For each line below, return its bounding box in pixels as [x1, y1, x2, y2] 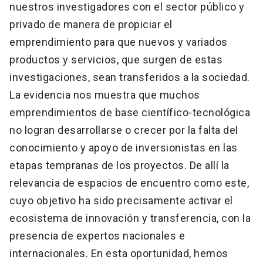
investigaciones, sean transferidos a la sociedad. [9, 71, 250, 84]
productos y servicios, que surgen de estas [9, 53, 222, 66]
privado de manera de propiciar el [9, 18, 173, 31]
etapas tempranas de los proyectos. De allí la [9, 159, 230, 172]
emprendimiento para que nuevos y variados [9, 36, 228, 49]
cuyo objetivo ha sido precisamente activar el [9, 194, 233, 207]
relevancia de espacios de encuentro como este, [9, 177, 249, 190]
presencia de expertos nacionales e [9, 230, 185, 242]
